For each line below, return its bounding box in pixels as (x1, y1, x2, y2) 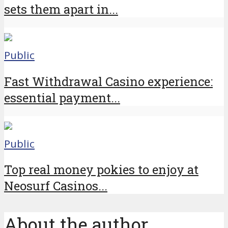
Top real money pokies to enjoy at (4, 161, 198, 178)
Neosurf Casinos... (4, 178, 107, 194)
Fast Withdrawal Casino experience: (4, 73, 213, 90)
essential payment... (4, 89, 120, 106)
